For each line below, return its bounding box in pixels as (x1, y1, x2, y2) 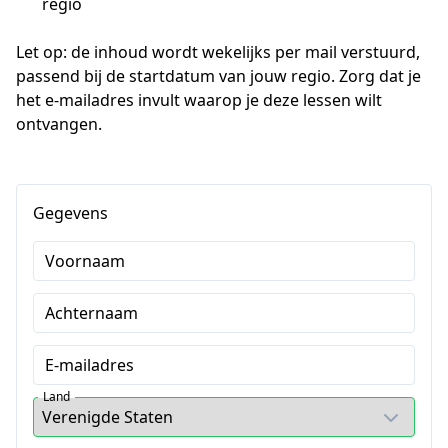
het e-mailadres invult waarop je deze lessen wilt (16, 89, 382, 111)
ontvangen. (16, 113, 102, 135)
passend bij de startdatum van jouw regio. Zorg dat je (16, 65, 421, 87)
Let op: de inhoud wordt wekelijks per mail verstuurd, (16, 41, 420, 63)
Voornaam (45, 250, 125, 272)
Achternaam (45, 302, 138, 324)
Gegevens (33, 202, 108, 224)
